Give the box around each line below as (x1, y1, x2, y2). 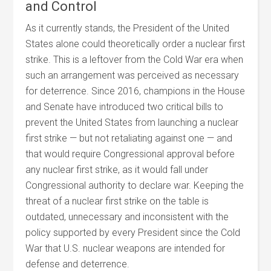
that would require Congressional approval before (25, 148, 235, 160)
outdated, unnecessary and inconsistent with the (25, 211, 229, 223)
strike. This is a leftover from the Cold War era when (25, 54, 244, 65)
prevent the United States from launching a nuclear (25, 117, 239, 128)
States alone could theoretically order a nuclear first (25, 38, 246, 50)
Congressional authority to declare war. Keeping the (25, 180, 244, 191)
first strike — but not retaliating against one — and (25, 132, 233, 144)
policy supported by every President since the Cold (25, 227, 241, 238)
